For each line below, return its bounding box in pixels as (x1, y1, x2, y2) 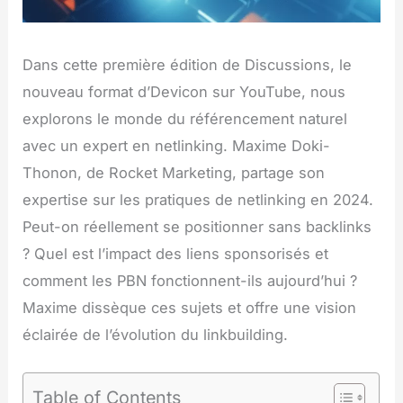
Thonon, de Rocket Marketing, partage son (22, 164, 326, 183)
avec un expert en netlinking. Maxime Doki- (22, 137, 331, 156)
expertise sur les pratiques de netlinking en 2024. (22, 191, 374, 210)
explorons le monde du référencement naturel (22, 110, 348, 129)
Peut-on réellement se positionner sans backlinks (22, 218, 372, 237)
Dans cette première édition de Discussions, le (22, 56, 353, 75)
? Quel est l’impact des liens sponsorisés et (22, 245, 329, 264)
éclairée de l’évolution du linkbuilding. (22, 326, 289, 345)
